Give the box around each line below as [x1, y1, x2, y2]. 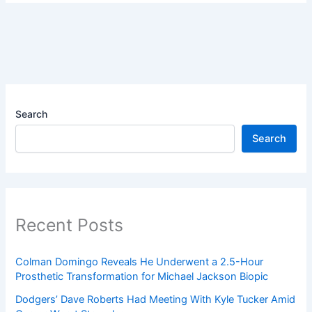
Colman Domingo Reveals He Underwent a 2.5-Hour [15, 255, 264, 268]
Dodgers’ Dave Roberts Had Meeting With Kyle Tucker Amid [15, 292, 296, 306]
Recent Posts [15, 214, 124, 236]
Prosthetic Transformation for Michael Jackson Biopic [15, 270, 269, 283]
